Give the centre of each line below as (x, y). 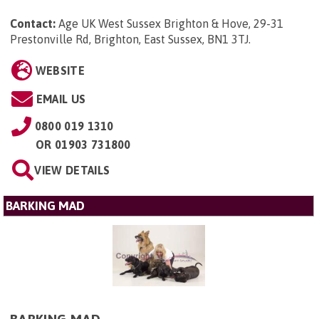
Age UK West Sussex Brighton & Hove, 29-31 (171, 23)
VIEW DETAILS (72, 170)
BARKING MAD (45, 205)
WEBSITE (60, 70)
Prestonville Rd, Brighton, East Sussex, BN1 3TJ (129, 39)
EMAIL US (61, 99)
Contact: (33, 23)
